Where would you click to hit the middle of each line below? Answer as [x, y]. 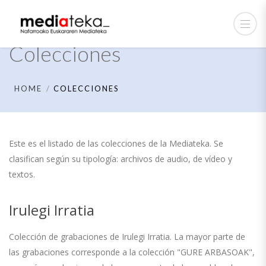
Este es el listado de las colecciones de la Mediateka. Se [116, 143]
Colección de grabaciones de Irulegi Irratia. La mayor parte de [127, 237]
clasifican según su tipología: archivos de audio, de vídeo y [121, 159]
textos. [22, 174]
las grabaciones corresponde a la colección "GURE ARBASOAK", [132, 252]
